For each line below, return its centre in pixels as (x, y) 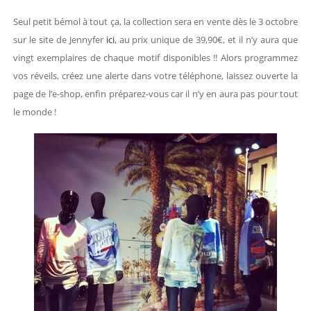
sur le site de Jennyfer (59, 40)
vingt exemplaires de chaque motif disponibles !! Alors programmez (155, 58)
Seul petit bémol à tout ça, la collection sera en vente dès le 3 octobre (155, 22)
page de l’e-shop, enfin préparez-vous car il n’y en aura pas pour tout (155, 94)
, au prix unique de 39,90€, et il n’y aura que (206, 40)
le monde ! (34, 112)
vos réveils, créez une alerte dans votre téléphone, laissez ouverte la (155, 76)
